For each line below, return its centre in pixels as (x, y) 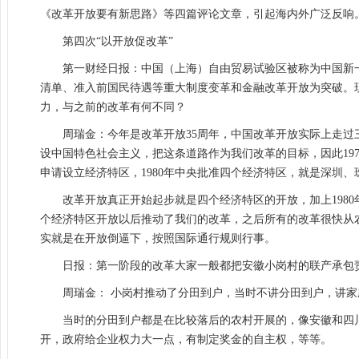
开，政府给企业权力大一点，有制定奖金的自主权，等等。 (186, 339)
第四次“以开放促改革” (118, 41)
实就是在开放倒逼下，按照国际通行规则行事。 (158, 238)
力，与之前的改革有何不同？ (113, 107)
